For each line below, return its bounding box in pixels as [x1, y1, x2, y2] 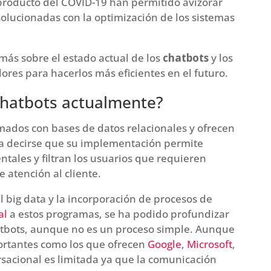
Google [148, 237, 182, 251]
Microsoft [187, 237, 233, 251]
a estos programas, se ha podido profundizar [7, 206, 230, 221]
